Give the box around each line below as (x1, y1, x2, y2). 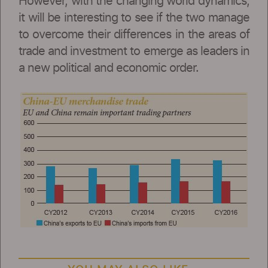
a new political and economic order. (19, 62, 199, 74)
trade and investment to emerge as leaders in (19, 45, 249, 57)
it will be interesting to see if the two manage (19, 11, 249, 24)
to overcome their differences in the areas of (19, 28, 249, 41)
